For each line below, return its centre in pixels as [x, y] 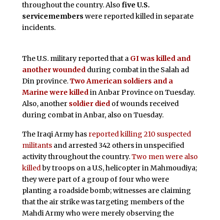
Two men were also [165, 157]
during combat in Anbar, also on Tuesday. [93, 115]
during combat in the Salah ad [137, 69]
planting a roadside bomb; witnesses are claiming [106, 191]
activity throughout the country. [77, 157]
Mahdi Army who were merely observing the [98, 213]
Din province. [46, 81]
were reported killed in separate [138, 16]
